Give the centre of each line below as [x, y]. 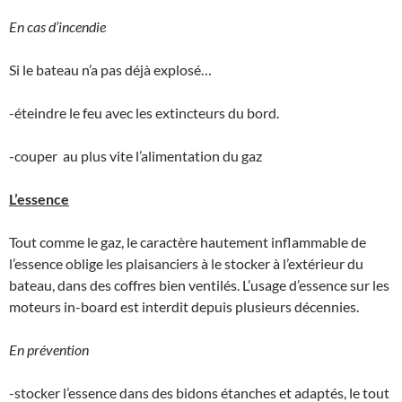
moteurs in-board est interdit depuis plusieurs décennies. [184, 307]
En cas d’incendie [57, 27]
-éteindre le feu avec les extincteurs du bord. [144, 113]
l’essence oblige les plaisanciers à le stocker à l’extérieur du [186, 264]
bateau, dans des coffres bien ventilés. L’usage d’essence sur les [199, 285]
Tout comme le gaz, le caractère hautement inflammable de [188, 242]
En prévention [49, 350]
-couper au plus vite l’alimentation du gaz [135, 156]
